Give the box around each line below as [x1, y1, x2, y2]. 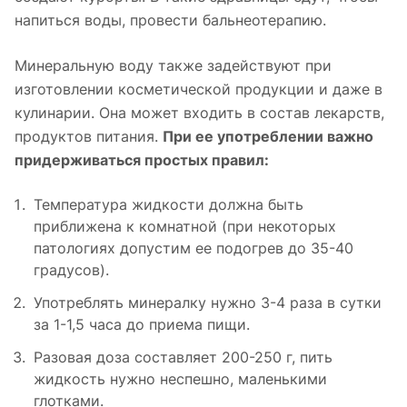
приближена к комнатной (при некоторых [34, 216, 336, 235]
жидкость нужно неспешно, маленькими [34, 369, 327, 388]
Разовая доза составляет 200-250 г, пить [34, 347, 333, 366]
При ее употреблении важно [163, 126, 373, 145]
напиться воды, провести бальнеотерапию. [15, 10, 326, 29]
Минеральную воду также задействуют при [15, 55, 332, 74]
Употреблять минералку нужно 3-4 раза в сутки [34, 293, 382, 312]
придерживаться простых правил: [15, 150, 269, 169]
